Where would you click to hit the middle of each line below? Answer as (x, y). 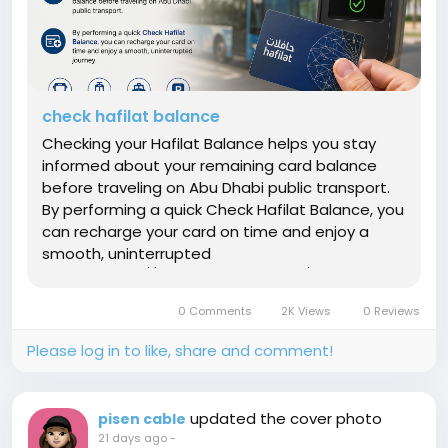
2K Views (306, 311)
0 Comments (214, 311)
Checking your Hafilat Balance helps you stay (209, 143)
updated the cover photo (286, 418)
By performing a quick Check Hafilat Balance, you (223, 209)
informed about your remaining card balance (209, 165)
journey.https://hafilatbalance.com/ (176, 275)
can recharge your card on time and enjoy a (205, 231)
